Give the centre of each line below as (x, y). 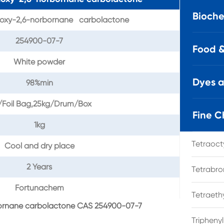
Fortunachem (39, 188)
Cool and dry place (39, 146)
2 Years (39, 167)
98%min (39, 83)
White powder (39, 62)
